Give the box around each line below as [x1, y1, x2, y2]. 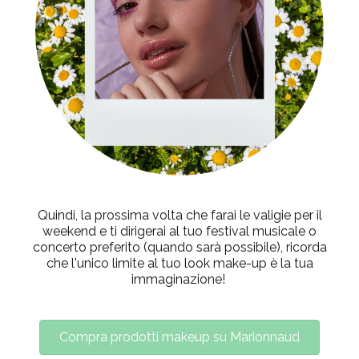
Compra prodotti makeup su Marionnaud [59, 329, 300, 345]
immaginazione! [131, 272, 225, 288]
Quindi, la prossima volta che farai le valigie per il [37, 208, 322, 224]
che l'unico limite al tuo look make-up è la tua [46, 256, 313, 272]
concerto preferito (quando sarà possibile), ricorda [32, 240, 327, 256]
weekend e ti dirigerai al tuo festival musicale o [42, 224, 317, 240]
